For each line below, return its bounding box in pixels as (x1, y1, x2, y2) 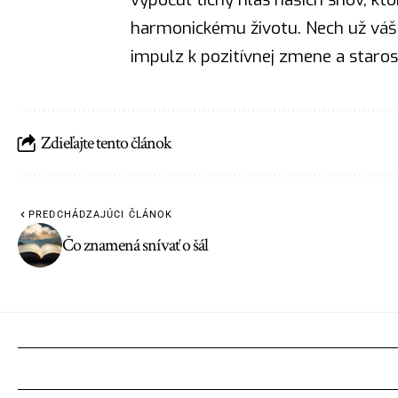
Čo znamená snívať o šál (62, 234, 208, 258)
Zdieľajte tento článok (41, 131, 171, 155)
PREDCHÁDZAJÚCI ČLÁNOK (28, 209, 173, 221)
